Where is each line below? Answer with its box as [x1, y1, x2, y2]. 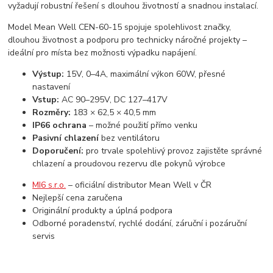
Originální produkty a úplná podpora [32, 205, 173, 217]
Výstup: [32, 68, 65, 80]
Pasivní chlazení [32, 132, 99, 144]
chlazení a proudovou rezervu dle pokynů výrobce [32, 158, 226, 170]
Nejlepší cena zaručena [32, 192, 123, 204]
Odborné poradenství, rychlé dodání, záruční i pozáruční [32, 218, 247, 230]
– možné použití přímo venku [87, 119, 198, 132]
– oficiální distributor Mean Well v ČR [66, 179, 212, 191]
